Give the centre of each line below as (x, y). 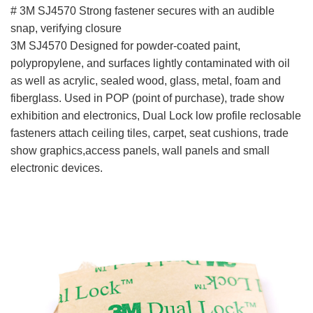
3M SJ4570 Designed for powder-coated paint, (125, 45)
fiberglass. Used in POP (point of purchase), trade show (147, 98)
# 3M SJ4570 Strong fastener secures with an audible (143, 10)
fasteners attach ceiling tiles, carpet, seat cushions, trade (150, 133)
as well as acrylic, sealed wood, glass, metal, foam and (146, 80)
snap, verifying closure (66, 28)
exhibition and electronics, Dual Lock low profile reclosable (156, 115)
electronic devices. (57, 168)
